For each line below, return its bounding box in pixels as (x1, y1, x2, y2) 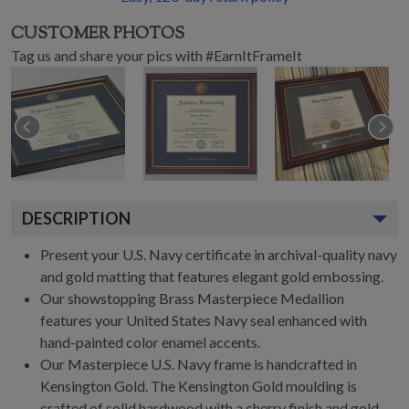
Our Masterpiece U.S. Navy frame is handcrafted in (40, 355, 357, 372)
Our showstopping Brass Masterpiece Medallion (40, 289, 344, 307)
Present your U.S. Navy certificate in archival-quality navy (40, 246, 397, 263)
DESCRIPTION (22, 208, 131, 228)
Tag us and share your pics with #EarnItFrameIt (11, 47, 302, 64)
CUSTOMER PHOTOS (11, 23, 184, 47)
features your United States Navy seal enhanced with (40, 311, 367, 329)
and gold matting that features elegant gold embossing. (40, 267, 383, 285)
